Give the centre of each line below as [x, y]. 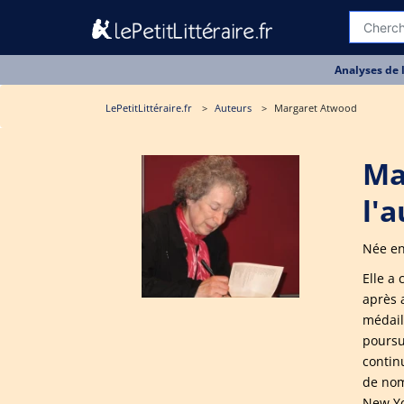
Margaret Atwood [316, 108]
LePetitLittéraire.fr [149, 108]
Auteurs [233, 108]
